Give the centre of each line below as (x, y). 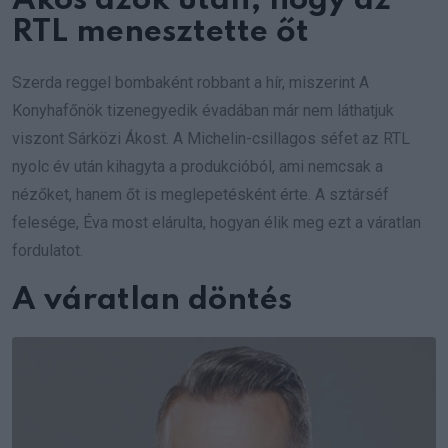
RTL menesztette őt (160, 32)
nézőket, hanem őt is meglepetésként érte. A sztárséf (200, 194)
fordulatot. (47, 250)
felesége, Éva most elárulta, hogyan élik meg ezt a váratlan (216, 222)
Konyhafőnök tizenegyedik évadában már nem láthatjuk (203, 110)
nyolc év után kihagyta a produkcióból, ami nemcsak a (197, 166)
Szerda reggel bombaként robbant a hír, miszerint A (190, 82)
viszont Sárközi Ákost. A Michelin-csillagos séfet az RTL (211, 138)
